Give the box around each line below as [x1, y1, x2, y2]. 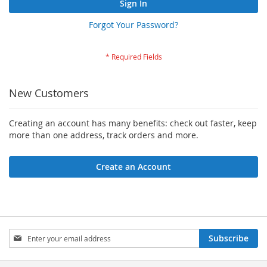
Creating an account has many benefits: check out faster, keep [9, 117, 257, 129]
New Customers [9, 86, 89, 101]
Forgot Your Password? [89, 19, 178, 31]
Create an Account [96, 161, 171, 173]
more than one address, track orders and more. [9, 129, 198, 141]
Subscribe [209, 232, 249, 244]
